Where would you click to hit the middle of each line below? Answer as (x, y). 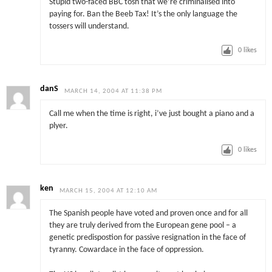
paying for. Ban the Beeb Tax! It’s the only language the (143, 14)
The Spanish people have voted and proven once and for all (148, 214)
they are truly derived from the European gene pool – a (142, 226)
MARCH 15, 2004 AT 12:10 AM (109, 191)
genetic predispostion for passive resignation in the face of (147, 238)
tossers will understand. (89, 26)
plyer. (58, 126)
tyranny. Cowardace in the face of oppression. (126, 250)
